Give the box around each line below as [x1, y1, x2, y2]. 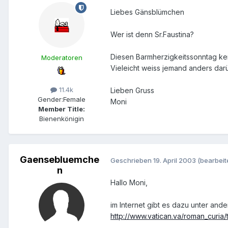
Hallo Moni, [110, 178, 148, 187]
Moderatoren [41, 53, 82, 62]
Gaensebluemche [20, 154, 99, 165]
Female [63, 95, 85, 104]
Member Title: [38, 105, 85, 113]
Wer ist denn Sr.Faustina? [110, 30, 194, 39]
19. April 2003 [153, 156, 196, 164]
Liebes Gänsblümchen [110, 8, 184, 17]
